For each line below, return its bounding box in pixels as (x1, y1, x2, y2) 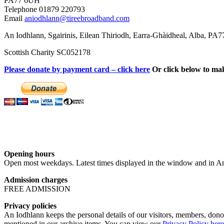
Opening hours (4, 149, 54, 158)
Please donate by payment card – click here (4, 65, 150, 74)
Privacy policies (4, 201, 56, 210)
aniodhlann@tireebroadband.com (24, 14, 129, 23)
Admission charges (4, 175, 67, 184)
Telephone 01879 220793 (4, 5, 85, 14)
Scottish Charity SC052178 (4, 48, 90, 57)
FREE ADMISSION (4, 184, 70, 193)
